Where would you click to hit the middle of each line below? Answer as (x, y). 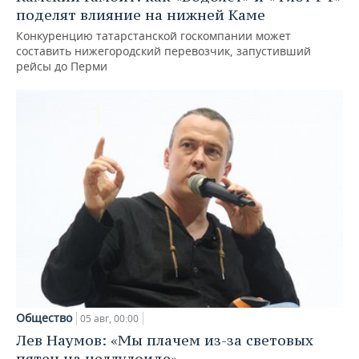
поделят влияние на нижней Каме (141, 15)
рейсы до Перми (62, 67)
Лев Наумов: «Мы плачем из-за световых (165, 341)
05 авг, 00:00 (109, 319)
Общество (44, 318)
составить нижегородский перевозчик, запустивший (163, 51)
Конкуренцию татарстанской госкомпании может (153, 36)
